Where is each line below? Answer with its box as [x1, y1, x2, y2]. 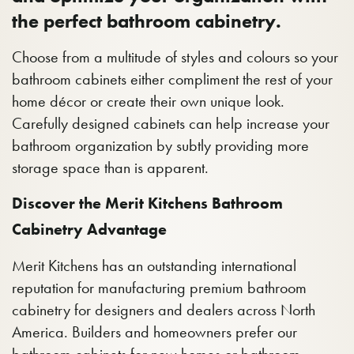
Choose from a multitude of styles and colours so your [12, 47, 338, 67]
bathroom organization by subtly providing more [12, 135, 309, 156]
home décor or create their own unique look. [12, 91, 284, 111]
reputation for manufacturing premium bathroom [12, 277, 307, 298]
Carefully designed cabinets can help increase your [12, 113, 330, 134]
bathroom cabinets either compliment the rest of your [12, 69, 333, 89]
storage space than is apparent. [12, 157, 209, 178]
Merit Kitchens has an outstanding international [12, 255, 296, 276]
